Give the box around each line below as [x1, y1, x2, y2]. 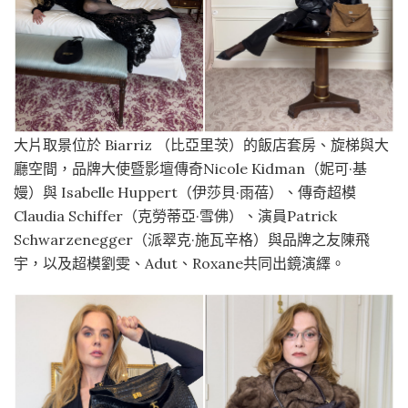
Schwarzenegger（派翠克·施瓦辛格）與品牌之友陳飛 [14, 229, 370, 249]
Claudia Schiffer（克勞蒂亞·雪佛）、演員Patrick [14, 206, 337, 225]
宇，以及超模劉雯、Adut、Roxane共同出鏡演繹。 [14, 253, 345, 272]
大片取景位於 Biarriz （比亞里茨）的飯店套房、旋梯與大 [14, 135, 389, 154]
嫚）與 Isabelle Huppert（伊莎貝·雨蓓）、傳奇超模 [14, 182, 356, 201]
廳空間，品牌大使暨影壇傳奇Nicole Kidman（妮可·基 [14, 158, 367, 178]
